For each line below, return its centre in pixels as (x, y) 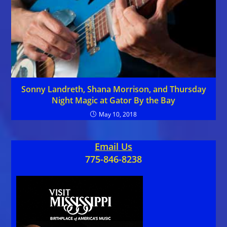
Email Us (113, 147)
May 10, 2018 (118, 115)
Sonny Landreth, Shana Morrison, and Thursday (113, 89)
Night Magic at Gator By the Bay (113, 101)
